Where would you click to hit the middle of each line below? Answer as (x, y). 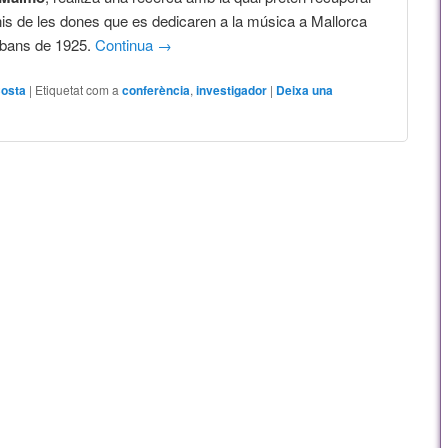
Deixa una (305, 89)
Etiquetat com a (77, 89)
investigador (232, 89)
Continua (126, 44)
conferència (156, 89)
